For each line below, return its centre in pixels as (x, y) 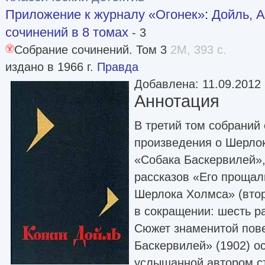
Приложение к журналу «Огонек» (105, 14)
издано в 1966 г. (51, 67)
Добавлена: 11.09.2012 (198, 84)
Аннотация (177, 101)
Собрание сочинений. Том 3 (92, 49)
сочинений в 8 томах (67, 32)
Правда (118, 67)
